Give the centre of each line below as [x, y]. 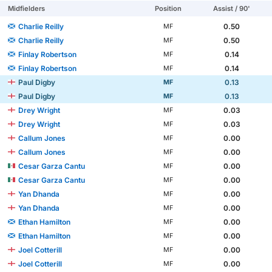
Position [168, 9]
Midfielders [27, 9]
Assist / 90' [232, 9]
